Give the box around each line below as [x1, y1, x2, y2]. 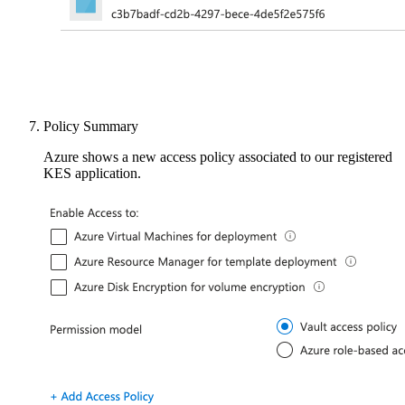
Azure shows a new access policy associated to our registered [43, 148, 392, 165]
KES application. [43, 165, 141, 181]
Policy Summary [43, 118, 138, 134]
